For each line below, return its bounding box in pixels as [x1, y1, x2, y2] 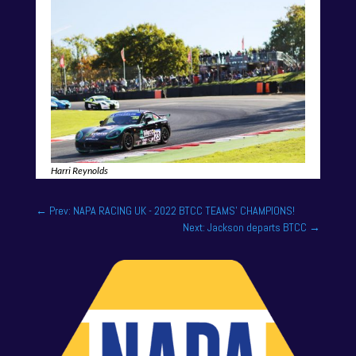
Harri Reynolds [50, 164, 108, 177]
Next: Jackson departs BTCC [183, 220, 308, 235]
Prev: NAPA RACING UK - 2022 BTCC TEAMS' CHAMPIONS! [48, 203, 295, 219]
